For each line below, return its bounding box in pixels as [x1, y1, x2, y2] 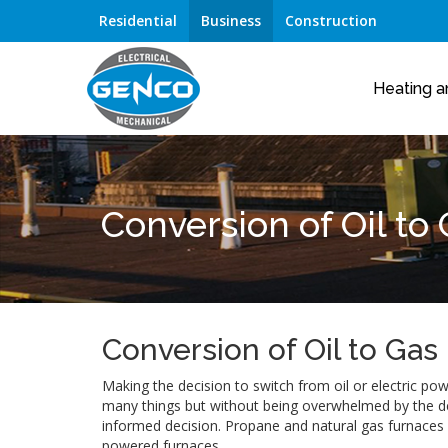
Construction [285, 11, 377, 30]
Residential [99, 11, 177, 30]
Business [201, 11, 261, 30]
